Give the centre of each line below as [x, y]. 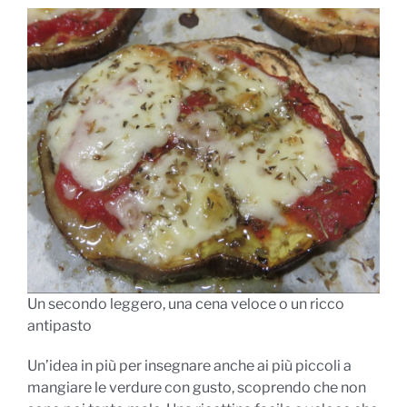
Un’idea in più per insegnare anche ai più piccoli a [189, 365]
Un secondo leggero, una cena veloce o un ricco [186, 303]
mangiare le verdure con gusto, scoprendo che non [197, 387]
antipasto [60, 325]
